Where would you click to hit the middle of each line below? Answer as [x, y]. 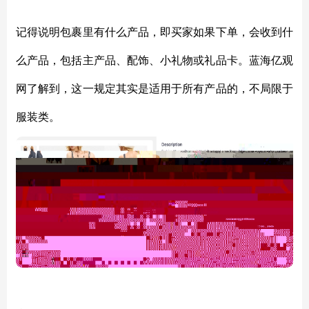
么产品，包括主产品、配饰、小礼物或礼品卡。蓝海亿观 [154, 60]
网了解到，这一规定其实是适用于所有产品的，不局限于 [154, 89]
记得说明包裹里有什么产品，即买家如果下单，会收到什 [154, 32]
